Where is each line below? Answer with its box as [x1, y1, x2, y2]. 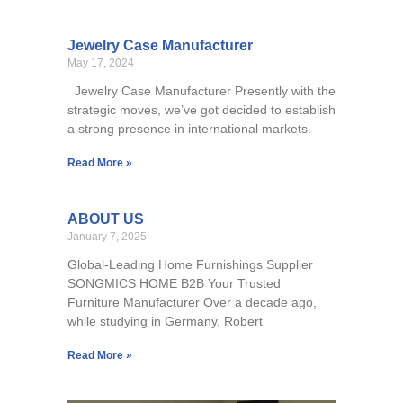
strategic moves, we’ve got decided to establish [67, 103, 336, 118]
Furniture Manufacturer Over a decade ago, [67, 295, 317, 310]
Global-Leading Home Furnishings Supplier [67, 257, 313, 273]
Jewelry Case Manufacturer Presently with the [67, 84, 336, 99]
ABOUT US [67, 211, 144, 228]
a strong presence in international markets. [67, 121, 311, 137]
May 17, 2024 [67, 57, 134, 70]
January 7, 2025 [67, 230, 147, 244]
